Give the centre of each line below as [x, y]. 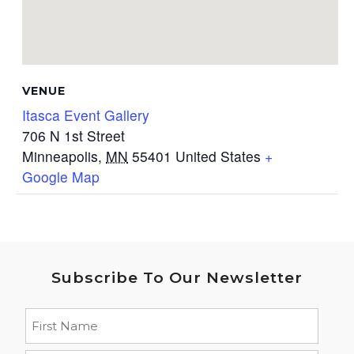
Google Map [61, 177]
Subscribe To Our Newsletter [177, 278]
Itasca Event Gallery [86, 115]
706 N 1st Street [74, 136]
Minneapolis [60, 156]
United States [218, 156]
